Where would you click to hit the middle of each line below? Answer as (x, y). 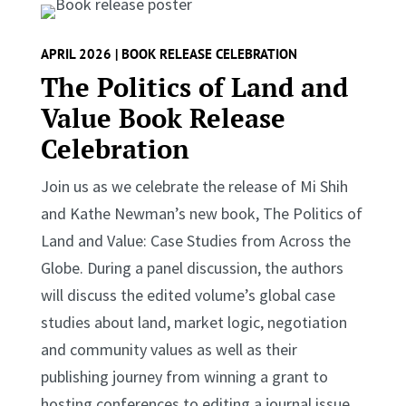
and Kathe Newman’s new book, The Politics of (201, 213)
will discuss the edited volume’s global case (188, 295)
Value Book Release (163, 117)
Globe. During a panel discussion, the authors (192, 267)
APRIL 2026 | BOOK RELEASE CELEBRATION (169, 53)
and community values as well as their (169, 349)
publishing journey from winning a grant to (184, 376)
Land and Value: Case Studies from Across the (195, 240)
